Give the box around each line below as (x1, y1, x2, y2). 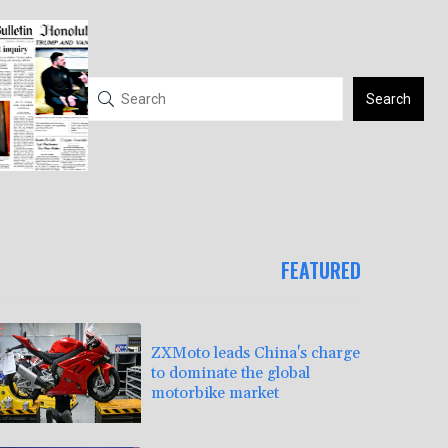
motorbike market (151, 382, 279, 403)
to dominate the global (151, 362, 310, 383)
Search (366, 91, 411, 108)
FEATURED (281, 255, 361, 286)
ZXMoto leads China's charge (151, 342, 360, 363)
